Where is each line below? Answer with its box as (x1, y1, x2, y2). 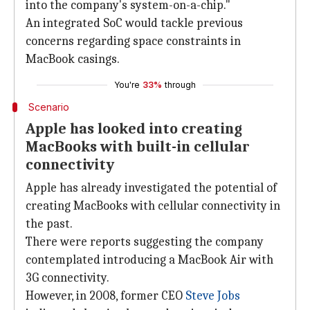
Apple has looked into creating (26, 120, 242, 138)
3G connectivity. (26, 271, 109, 285)
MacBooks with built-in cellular (26, 138, 250, 156)
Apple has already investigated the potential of (26, 181, 277, 195)
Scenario (28, 101, 69, 113)
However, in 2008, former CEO (26, 289, 185, 303)
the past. (26, 217, 73, 231)
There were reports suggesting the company (26, 235, 264, 249)
